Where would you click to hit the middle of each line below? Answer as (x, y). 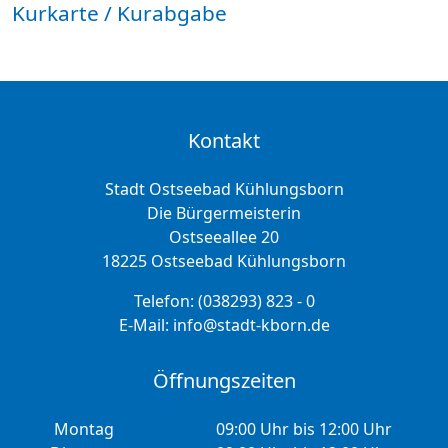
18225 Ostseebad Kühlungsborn (224, 261)
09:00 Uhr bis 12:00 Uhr (304, 429)
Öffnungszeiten (224, 380)
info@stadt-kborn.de (251, 325)
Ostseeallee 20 (224, 237)
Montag (84, 429)
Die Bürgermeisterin (224, 213)
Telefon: (165, 301)
